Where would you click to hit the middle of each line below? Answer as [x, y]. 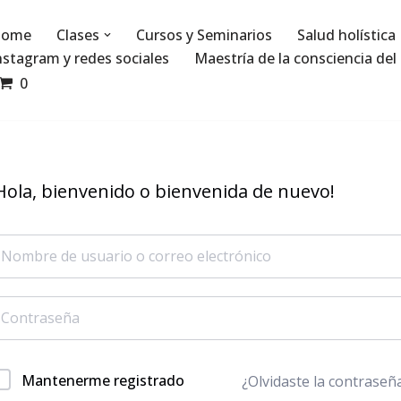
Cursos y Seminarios [204, 35]
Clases [78, 35]
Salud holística [346, 35]
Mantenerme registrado [103, 381]
